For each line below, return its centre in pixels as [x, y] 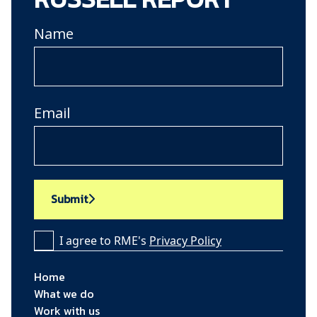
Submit [69, 198]
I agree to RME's [104, 240]
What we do [64, 293]
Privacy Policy [185, 240]
